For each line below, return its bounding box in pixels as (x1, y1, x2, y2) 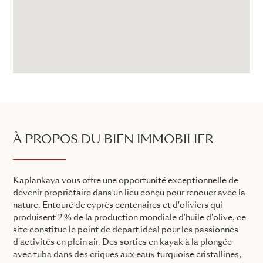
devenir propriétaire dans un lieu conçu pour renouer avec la (13, 188, 245, 197)
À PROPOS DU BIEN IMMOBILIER (13, 134, 214, 146)
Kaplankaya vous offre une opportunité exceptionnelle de (13, 176, 238, 185)
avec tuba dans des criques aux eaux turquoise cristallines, (13, 250, 241, 259)
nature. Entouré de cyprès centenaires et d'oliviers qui (13, 201, 222, 210)
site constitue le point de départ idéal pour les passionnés (13, 225, 238, 234)
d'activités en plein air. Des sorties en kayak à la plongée (13, 238, 232, 247)
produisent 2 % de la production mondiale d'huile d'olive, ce (13, 213, 246, 222)
